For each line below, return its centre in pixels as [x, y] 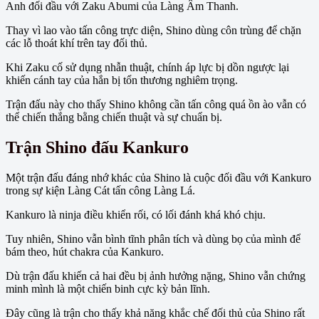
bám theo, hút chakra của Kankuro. [85, 251]
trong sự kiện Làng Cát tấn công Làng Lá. [100, 190]
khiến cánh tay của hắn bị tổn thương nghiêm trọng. [122, 80]
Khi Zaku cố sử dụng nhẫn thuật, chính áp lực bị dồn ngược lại [147, 67]
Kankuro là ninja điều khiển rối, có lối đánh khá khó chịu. [136, 214]
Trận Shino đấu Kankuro [97, 147]
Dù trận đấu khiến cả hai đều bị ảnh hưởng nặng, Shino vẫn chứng [156, 276]
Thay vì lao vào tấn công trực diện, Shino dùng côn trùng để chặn [153, 30]
